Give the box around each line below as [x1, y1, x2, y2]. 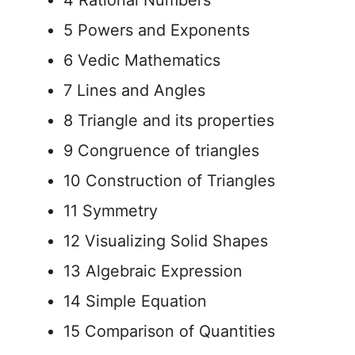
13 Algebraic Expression [63, 261, 242, 281]
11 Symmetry [63, 201, 158, 220]
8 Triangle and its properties [63, 111, 274, 130]
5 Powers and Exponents [63, 21, 250, 40]
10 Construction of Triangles [63, 171, 275, 190]
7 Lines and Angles [63, 81, 205, 100]
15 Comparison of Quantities [63, 322, 275, 341]
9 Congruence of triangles [63, 141, 259, 160]
